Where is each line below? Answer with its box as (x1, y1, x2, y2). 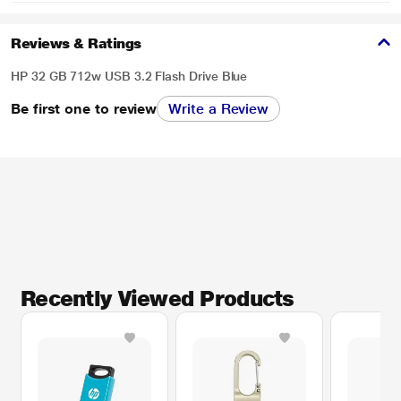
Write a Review (168, 100, 269, 117)
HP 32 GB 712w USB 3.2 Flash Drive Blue (11, 69, 248, 83)
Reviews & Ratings (11, 35, 141, 52)
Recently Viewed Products (21, 286, 294, 311)
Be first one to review (11, 99, 158, 117)
